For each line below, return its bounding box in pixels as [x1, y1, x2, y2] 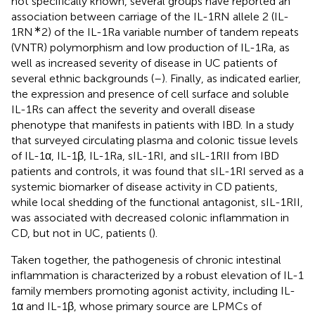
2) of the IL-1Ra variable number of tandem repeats [41, 25, 299, 39]
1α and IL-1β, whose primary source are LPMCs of [11, 299, 262, 313]
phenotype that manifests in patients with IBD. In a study [11, 117, 294, 131]
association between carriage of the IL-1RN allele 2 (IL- [11, 9, 289, 23]
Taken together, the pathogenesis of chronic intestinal [11, 252, 281, 266]
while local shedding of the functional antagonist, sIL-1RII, [11, 195, 303, 209]
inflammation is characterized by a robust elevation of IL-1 [11, 268, 304, 282]
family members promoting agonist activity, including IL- [11, 283, 295, 297]
